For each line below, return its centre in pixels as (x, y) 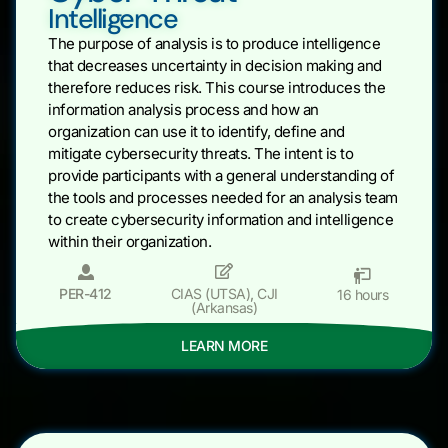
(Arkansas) (224, 308)
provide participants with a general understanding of (221, 176)
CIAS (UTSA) (210, 294)
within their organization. (129, 242)
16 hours (363, 295)
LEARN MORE (224, 346)
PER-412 (85, 294)
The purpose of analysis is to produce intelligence (214, 44)
